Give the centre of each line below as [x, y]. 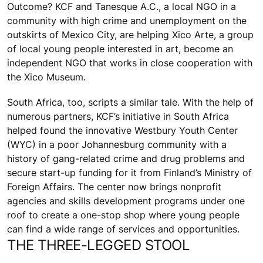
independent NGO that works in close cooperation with [130, 63]
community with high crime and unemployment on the [127, 20]
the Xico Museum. [46, 77]
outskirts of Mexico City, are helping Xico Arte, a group [130, 34]
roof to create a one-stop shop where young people [123, 215]
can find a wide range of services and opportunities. [123, 229]
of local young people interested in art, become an [120, 48]
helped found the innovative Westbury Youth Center [122, 130]
